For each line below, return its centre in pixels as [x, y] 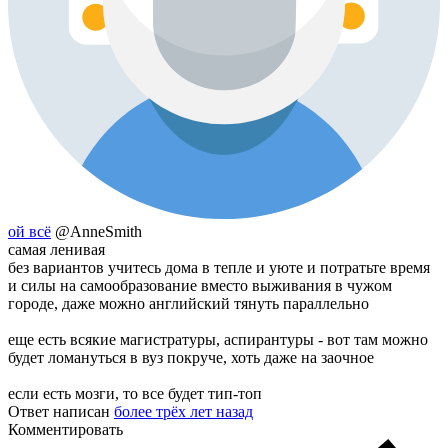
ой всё [29, 232]
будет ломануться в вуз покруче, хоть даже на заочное [191, 358]
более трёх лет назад [183, 412]
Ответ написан [61, 412]
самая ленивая [56, 250]
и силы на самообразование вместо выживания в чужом [200, 286]
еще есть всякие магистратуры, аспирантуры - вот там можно [218, 340]
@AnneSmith [98, 232]
